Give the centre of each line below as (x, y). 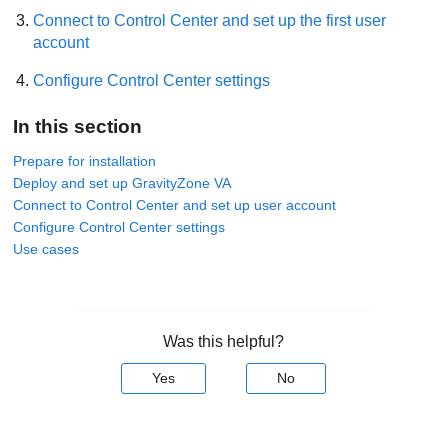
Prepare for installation (85, 160)
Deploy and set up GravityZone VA (122, 182)
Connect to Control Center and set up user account (175, 204)
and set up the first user (302, 20)
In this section (78, 127)
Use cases (46, 248)
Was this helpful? (224, 341)
